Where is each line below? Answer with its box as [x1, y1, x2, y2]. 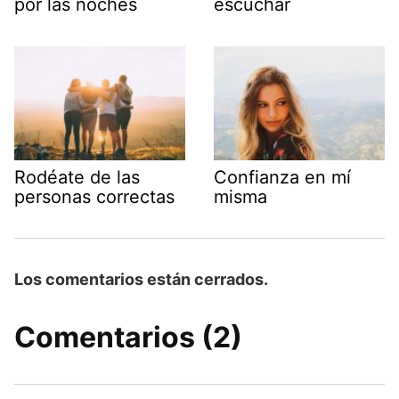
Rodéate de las [14, 167, 140, 189]
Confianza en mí [214, 167, 351, 189]
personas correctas [14, 186, 175, 208]
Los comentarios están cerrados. [14, 269, 268, 289]
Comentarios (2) [14, 319, 242, 354]
